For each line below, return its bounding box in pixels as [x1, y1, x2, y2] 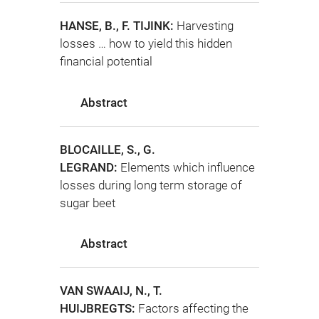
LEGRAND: [60, 159, 120, 174]
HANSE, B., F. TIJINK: [60, 19, 177, 33]
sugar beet [60, 195, 115, 210]
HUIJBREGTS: [60, 300, 138, 315]
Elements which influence [120, 159, 255, 174]
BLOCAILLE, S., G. [60, 142, 155, 157]
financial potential [60, 54, 152, 69]
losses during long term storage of [60, 177, 242, 192]
